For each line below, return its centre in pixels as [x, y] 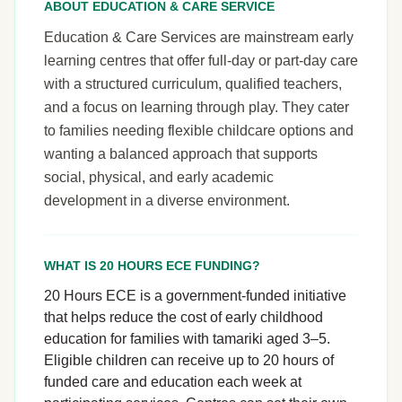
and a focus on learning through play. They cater [197, 107]
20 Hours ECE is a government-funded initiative [195, 296]
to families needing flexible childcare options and [199, 131]
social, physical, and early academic [159, 177]
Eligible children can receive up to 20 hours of [189, 360]
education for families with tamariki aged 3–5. [187, 339]
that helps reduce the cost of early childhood [184, 317]
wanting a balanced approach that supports [181, 154]
